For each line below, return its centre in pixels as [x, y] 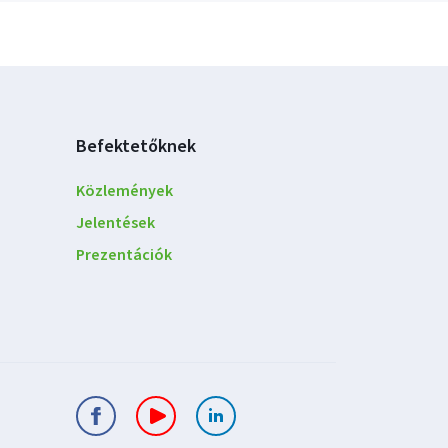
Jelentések [115, 222]
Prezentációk [124, 254]
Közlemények [124, 190]
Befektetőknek [136, 146]
